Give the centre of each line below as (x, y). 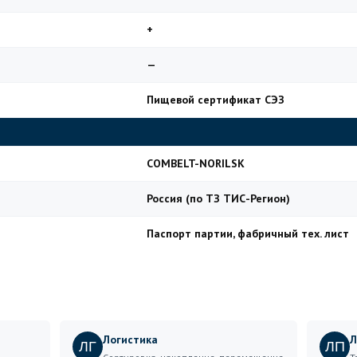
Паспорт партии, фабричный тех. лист (248, 233)
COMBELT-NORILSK (196, 163)
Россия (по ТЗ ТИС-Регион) (218, 198)
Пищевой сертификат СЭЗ (216, 100)
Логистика (130, 339)
